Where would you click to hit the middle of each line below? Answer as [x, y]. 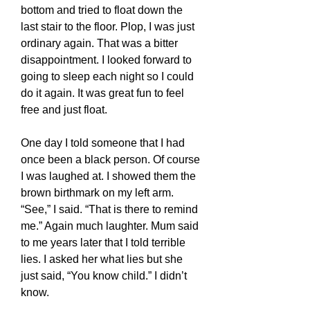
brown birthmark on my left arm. [97, 193]
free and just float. [64, 110]
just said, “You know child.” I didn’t [104, 276]
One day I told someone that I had [103, 143]
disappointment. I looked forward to [106, 60]
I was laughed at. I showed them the [108, 176]
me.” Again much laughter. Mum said [110, 226]
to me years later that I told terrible [103, 243]
